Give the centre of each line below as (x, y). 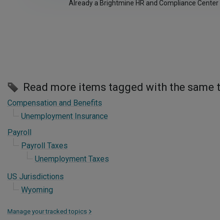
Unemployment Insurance (64, 116)
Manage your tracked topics (47, 211)
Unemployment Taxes (72, 159)
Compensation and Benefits (55, 103)
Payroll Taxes (44, 146)
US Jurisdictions (35, 177)
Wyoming (37, 190)
